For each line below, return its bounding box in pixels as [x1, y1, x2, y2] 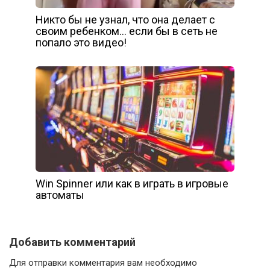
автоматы [36, 189, 84, 202]
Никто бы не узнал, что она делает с [36, 13, 215, 27]
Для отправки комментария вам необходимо [9, 257, 197, 269]
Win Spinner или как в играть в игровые [36, 177, 228, 190]
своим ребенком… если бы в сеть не [36, 25, 218, 38]
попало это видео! [36, 36, 127, 49]
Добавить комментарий [9, 236, 136, 249]
